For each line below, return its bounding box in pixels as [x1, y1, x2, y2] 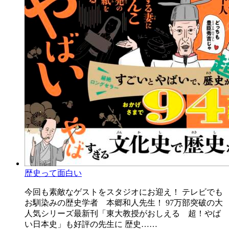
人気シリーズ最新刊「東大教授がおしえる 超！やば [25, 209, 221, 218]
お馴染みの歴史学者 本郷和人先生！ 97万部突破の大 [25, 198, 223, 208]
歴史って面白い [25, 169, 82, 178]
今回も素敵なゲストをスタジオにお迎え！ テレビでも [25, 188, 223, 197]
